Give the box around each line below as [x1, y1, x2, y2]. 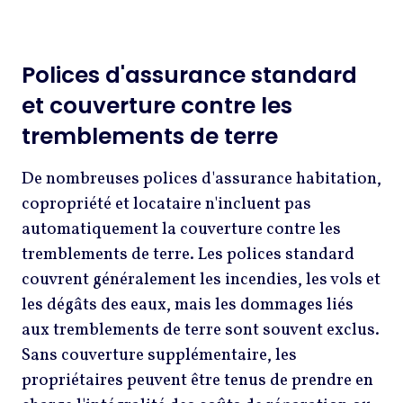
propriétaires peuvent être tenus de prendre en [22, 368, 373, 392]
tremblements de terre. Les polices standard [22, 242, 354, 266]
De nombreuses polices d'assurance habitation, [22, 166, 381, 191]
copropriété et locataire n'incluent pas [22, 192, 311, 216]
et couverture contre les [22, 89, 292, 121]
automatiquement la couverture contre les [22, 217, 341, 241]
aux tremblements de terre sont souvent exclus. [22, 318, 380, 342]
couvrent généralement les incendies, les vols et [22, 267, 381, 291]
